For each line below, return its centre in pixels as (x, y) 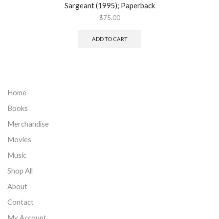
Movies (19, 139)
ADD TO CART (109, 39)
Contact (21, 202)
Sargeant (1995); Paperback (109, 6)
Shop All (20, 170)
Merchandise (28, 123)
